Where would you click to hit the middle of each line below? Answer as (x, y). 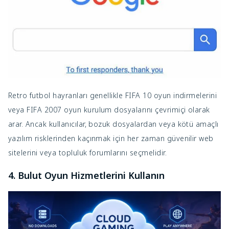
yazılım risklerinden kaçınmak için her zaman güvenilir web (111, 138)
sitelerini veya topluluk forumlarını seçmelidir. (88, 152)
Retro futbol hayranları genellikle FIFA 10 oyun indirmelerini (113, 95)
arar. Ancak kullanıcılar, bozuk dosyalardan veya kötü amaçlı (113, 124)
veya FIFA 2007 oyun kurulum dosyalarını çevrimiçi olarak (109, 109)
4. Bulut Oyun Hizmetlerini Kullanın (86, 175)
